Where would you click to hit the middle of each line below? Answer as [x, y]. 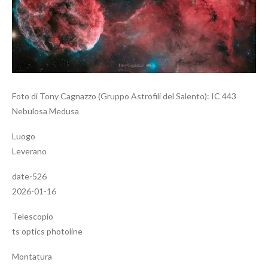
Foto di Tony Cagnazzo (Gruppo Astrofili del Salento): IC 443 [124, 96]
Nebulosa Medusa [45, 111]
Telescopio [33, 216]
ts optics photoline [47, 231]
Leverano [29, 151]
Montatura [32, 256]
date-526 [29, 176]
